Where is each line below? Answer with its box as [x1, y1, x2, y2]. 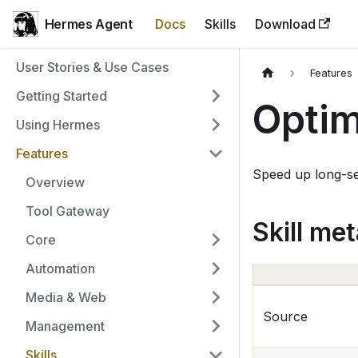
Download [254, 15, 316, 32]
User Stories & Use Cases [16, 59, 169, 75]
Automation [26, 261, 95, 276]
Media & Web [26, 289, 106, 305]
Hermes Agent [44, 15, 133, 32]
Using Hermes [16, 117, 100, 133]
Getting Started [16, 88, 107, 104]
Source [263, 308, 308, 325]
